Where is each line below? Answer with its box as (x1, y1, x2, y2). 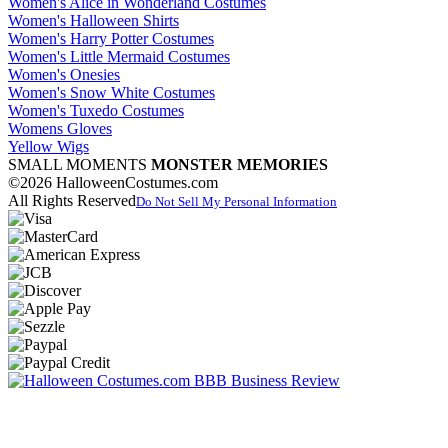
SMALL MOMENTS (8, 156, 151, 174)
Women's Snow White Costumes (8, 84, 215, 102)
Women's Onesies (8, 66, 120, 84)
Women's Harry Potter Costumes (8, 30, 214, 48)
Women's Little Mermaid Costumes (8, 48, 230, 66)
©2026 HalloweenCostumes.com (8, 174, 218, 192)
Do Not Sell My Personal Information (136, 194, 337, 210)
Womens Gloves (8, 120, 112, 138)
